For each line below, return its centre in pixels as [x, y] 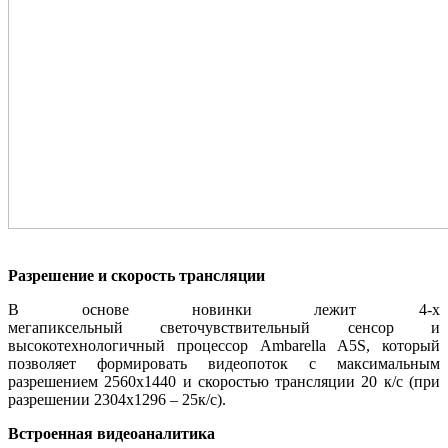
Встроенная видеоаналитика [111, 434]
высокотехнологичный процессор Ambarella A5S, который [224, 346]
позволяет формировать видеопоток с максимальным [224, 364]
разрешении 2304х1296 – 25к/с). [117, 400]
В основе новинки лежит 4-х [224, 310]
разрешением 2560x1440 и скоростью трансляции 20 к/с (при [224, 382]
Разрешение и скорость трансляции [136, 276]
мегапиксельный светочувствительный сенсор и [224, 328]
